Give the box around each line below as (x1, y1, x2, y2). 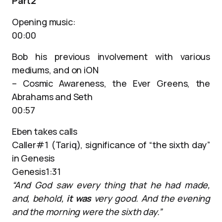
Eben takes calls (12, 125, 78, 137)
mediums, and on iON (12, 64, 99, 76)
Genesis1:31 (12, 166, 61, 177)
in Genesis (12, 152, 55, 164)
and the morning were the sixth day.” (12, 206, 162, 218)
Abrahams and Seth (12, 91, 93, 103)
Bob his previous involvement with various (12, 51, 210, 62)
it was (66, 192, 92, 204)
